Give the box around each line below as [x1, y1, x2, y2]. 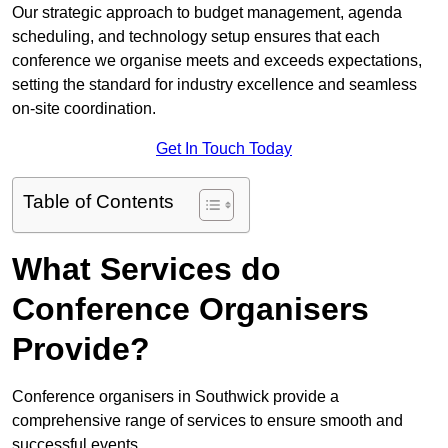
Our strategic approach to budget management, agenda [12, 4, 402, 22]
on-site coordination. [12, 100, 156, 118]
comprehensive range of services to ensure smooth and [12, 412, 403, 430]
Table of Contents [23, 191, 174, 213]
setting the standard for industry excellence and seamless [12, 76, 417, 94]
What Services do [12, 251, 281, 288]
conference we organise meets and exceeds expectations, [12, 52, 422, 70]
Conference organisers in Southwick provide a [12, 388, 339, 406]
